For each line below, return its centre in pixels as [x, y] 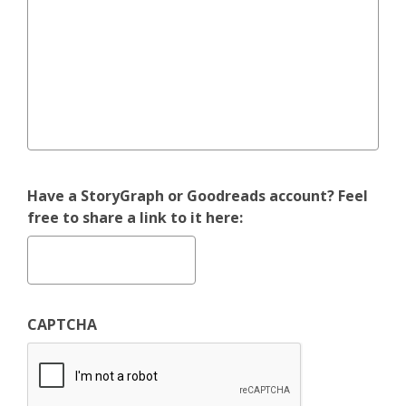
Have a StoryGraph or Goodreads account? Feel [198, 195]
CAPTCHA [62, 324]
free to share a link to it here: [135, 217]
